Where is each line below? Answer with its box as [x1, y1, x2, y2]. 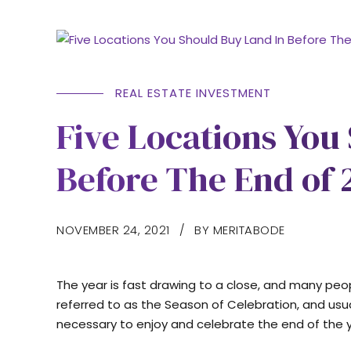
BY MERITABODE [194, 222, 285, 238]
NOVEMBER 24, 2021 [56, 222, 170, 238]
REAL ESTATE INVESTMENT [115, 85, 271, 101]
